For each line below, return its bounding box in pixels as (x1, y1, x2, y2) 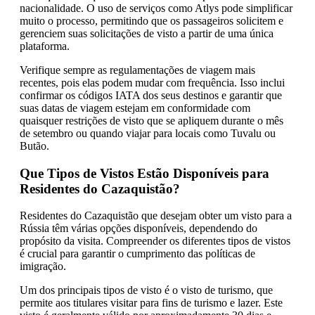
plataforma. (20, 39, 70, 52)
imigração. (20, 260, 66, 273)
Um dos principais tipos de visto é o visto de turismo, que (20, 284, 273, 297)
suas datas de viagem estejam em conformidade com (20, 101, 250, 114)
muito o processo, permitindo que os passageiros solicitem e (20, 14, 283, 27)
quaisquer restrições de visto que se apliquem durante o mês (20, 114, 283, 127)
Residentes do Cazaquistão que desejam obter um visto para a (20, 210, 292, 222)
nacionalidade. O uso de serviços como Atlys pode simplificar (20, 1, 292, 14)
